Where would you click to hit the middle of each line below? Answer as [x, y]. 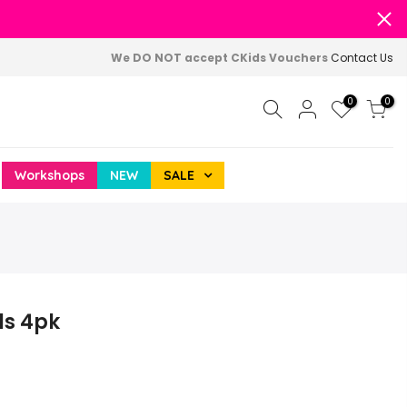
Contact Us [362, 57]
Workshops [49, 175]
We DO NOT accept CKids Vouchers [221, 57]
